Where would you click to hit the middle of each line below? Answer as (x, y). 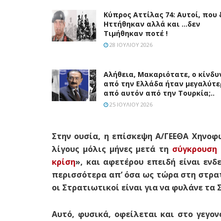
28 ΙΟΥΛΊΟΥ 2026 (130, 44)
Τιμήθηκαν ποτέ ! (136, 33)
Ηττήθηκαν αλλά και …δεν (152, 24)
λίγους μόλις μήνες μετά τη (112, 149)
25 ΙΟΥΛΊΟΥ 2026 (130, 104)
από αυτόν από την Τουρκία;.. (159, 93)
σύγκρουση (194, 149)
